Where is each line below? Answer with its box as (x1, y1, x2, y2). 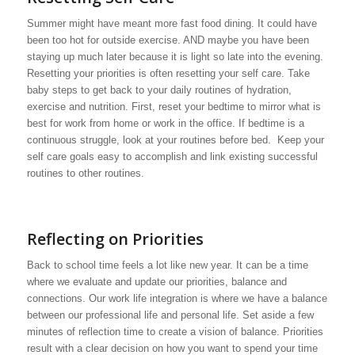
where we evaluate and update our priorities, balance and (26, 276, 287, 288)
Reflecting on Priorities (26, 228, 204, 250)
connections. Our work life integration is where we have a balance (26, 292, 327, 305)
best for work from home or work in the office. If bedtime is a (26, 117, 304, 130)
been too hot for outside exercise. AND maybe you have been (26, 34, 309, 47)
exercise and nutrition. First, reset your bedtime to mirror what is (26, 101, 321, 113)
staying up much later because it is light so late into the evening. (26, 51, 323, 63)
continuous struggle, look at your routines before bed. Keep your (26, 134, 324, 147)
